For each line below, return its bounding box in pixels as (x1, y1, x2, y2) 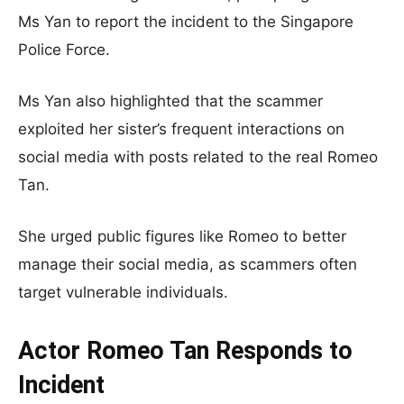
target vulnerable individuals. (18, 283, 228, 301)
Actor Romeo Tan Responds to (18, 336, 353, 365)
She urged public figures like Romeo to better (18, 227, 346, 245)
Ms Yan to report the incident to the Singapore (18, 13, 353, 31)
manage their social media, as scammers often (18, 255, 357, 273)
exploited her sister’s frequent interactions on (18, 120, 344, 138)
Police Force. (18, 41, 110, 59)
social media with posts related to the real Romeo (18, 148, 378, 166)
